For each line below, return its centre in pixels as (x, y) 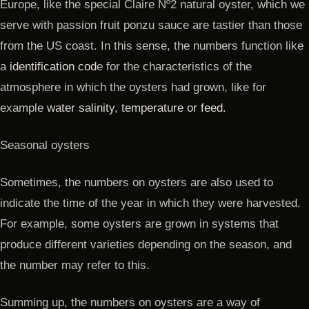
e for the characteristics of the (174, 66)
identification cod (53, 66)
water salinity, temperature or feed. (137, 108)
